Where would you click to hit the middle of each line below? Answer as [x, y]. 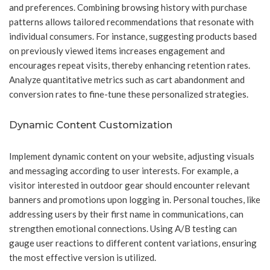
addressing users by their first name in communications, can [126, 214]
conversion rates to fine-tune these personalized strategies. [129, 94]
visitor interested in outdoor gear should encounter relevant [130, 185]
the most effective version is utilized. [83, 258]
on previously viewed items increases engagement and [117, 51]
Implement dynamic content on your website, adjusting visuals [132, 156]
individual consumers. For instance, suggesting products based [133, 36]
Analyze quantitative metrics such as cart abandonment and [127, 80]
